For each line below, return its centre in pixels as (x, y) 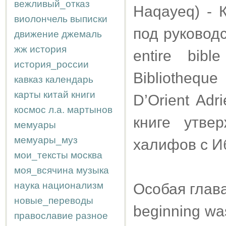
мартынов (90, 110)
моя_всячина (44, 170)
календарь (69, 79)
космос (30, 110)
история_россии (51, 64)
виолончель (41, 19)
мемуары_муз (46, 140)
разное (92, 216)
